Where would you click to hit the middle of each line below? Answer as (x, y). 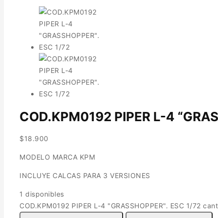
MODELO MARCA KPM (57, 157)
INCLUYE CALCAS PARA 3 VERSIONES (86, 176)
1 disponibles (42, 194)
